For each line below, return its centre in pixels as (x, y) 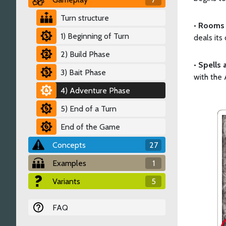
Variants (66, 181)
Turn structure (85, 18)
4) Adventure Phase (95, 90)
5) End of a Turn (89, 108)
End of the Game (90, 127)
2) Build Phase (85, 54)
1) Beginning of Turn (95, 36)
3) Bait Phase (83, 72)
